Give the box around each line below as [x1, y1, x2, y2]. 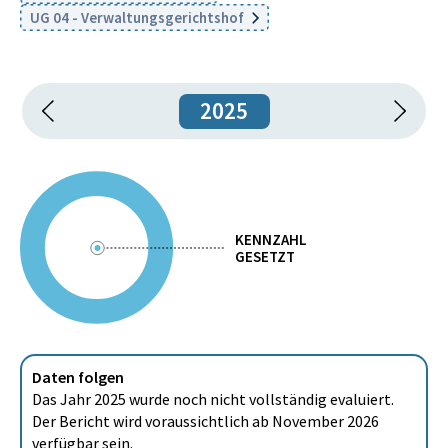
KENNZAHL [234, 229, 307, 249]
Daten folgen [32, 367, 124, 387]
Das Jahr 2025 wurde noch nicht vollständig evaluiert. [32, 389, 394, 409]
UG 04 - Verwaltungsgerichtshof [30, 8, 247, 27]
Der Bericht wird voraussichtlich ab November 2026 [32, 411, 379, 431]
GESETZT [234, 246, 295, 266]
